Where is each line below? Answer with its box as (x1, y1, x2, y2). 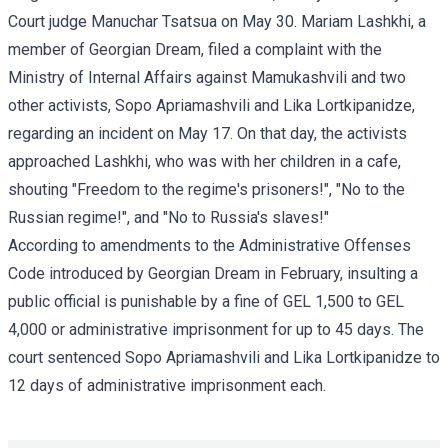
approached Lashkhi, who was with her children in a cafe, (8, 151, 401, 171)
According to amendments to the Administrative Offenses (8, 235, 411, 255)
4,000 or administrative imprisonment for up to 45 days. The (8, 319, 424, 339)
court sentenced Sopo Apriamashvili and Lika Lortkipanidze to (8, 347, 440, 367)
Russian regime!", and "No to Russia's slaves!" (8, 207, 329, 227)
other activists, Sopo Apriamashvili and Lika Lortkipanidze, (8, 95, 415, 115)
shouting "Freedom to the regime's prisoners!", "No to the (8, 179, 405, 199)
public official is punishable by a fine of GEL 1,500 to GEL (8, 291, 404, 311)
